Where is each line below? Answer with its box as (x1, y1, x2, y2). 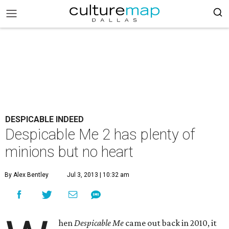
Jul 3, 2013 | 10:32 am (67, 171, 129, 178)
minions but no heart (5, 143, 133, 161)
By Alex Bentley (5, 171, 49, 178)
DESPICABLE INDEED (5, 114, 84, 124)
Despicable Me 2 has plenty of (5, 126, 195, 143)
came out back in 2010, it (124, 218, 217, 228)
